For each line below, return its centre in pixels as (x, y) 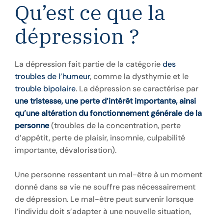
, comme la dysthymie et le (139, 76)
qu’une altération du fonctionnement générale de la (108, 113)
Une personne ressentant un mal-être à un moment (109, 175)
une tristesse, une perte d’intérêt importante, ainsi (105, 101)
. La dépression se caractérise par (137, 89)
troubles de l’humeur (52, 76)
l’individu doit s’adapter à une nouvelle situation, (103, 211)
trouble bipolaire (45, 89)
